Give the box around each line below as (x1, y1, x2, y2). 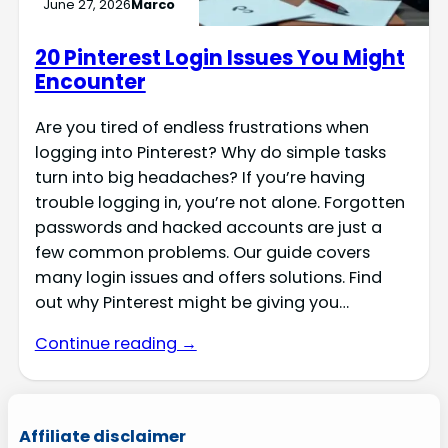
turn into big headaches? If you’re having (34, 165, 365, 189)
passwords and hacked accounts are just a (34, 215, 382, 239)
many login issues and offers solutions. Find (34, 265, 382, 289)
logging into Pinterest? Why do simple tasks (34, 140, 386, 164)
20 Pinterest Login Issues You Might (34, 43, 405, 73)
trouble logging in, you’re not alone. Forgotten (34, 190, 405, 214)
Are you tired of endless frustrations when (34, 115, 369, 139)
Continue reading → (34, 332, 197, 356)
